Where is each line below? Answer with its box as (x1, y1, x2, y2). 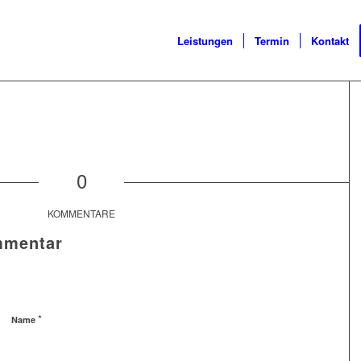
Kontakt (311, 33, 349, 48)
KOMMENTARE (48, 206, 116, 221)
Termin (255, 33, 289, 48)
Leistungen (177, 33, 233, 48)
